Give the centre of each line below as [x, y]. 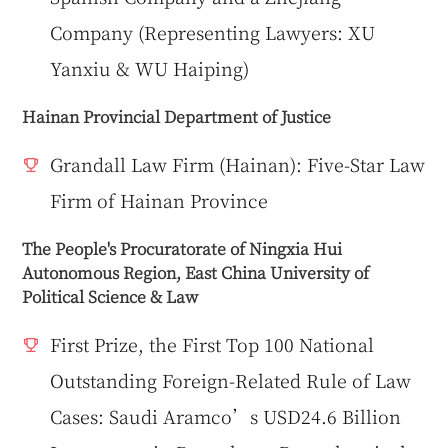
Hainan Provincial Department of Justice [177, 116]
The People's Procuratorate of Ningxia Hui [182, 248]
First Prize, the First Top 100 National [212, 344]
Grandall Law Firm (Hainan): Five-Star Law [238, 164]
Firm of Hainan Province [159, 200]
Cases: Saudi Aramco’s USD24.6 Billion [226, 416]
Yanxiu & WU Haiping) [150, 68]
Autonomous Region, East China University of [196, 272]
